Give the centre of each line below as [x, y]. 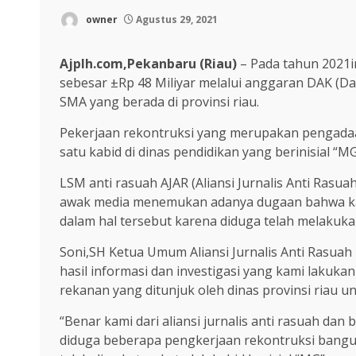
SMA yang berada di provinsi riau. [159, 102]
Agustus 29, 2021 [176, 20]
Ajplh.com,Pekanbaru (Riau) [148, 64]
